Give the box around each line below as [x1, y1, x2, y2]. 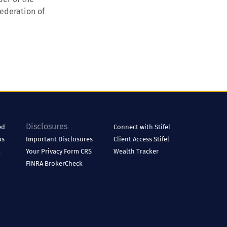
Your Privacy [26, 147, 64, 155]
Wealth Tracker [113, 147, 159, 155]
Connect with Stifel [113, 123, 170, 131]
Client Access [113, 135, 154, 143]
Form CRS [64, 147, 92, 155]
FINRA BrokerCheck [26, 160, 83, 167]
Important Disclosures [26, 135, 93, 143]
